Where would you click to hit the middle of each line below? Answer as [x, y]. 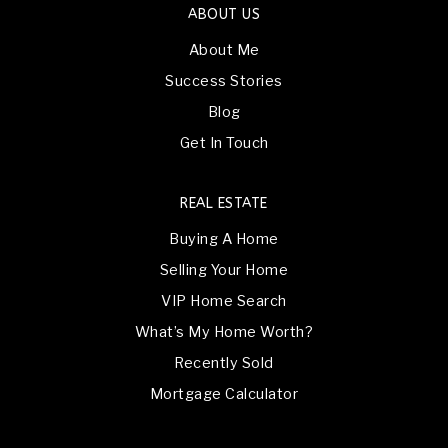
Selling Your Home [224, 269]
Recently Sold [224, 362]
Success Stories [224, 80]
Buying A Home [224, 238]
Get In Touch [224, 142]
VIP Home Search [224, 300]
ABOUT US [224, 14]
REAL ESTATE [224, 203]
